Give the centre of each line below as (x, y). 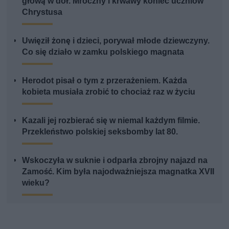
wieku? (36, 182)
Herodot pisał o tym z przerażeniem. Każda (105, 80)
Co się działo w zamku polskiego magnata (103, 52)
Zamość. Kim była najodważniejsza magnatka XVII (118, 171)
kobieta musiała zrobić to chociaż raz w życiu (109, 91)
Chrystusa (42, 12)
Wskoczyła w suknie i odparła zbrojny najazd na (115, 160)
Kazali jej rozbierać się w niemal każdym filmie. (111, 120)
